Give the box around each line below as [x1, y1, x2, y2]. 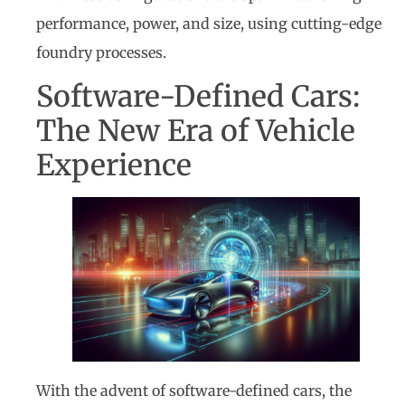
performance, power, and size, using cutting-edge [36, 14, 381, 33]
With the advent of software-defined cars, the [36, 381, 352, 400]
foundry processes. [36, 42, 166, 61]
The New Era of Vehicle [36, 113, 355, 150]
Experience [36, 147, 192, 184]
